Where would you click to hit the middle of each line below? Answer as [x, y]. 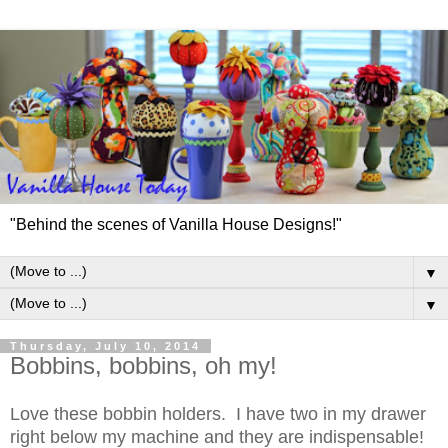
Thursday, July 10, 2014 [105, 345]
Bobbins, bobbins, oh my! [143, 365]
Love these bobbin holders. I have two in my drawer [218, 414]
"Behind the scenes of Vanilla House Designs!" [176, 224]
